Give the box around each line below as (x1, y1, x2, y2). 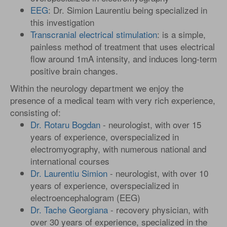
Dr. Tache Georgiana (30, 203, 108, 216)
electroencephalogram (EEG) (30, 191, 140, 204)
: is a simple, (157, 28, 206, 41)
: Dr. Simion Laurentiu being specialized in (48, 4, 207, 16)
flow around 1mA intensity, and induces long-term (30, 52, 217, 65)
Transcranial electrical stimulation (30, 28, 157, 41)
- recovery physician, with (108, 203, 208, 216)
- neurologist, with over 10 (107, 167, 208, 179)
